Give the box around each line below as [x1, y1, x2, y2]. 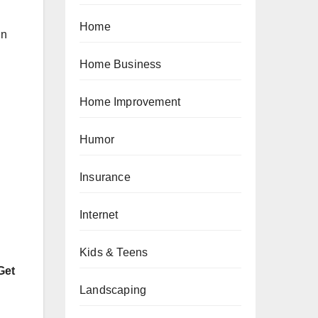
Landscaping [79, 284, 147, 296]
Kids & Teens [79, 246, 148, 258]
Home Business [79, 58, 162, 70]
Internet [79, 209, 119, 221]
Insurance [79, 171, 131, 183]
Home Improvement [79, 96, 181, 108]
